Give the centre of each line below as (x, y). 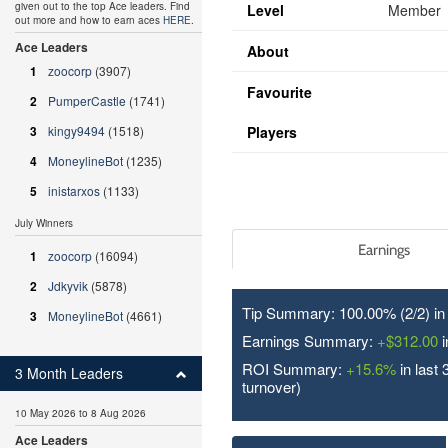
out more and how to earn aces (89, 20)
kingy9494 (76, 130)
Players (271, 132)
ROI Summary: (293, 368)
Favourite (279, 92)
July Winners (44, 223)
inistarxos (74, 190)
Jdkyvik (68, 285)
